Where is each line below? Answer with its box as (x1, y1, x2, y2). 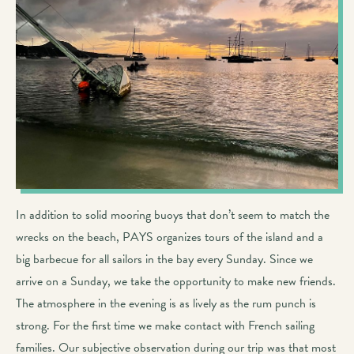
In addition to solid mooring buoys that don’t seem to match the (16, 205, 330, 224)
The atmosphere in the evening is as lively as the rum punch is (16, 293, 316, 313)
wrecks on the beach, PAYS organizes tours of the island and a (16, 227, 323, 247)
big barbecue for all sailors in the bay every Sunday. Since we (16, 249, 313, 269)
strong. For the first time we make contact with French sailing (16, 315, 314, 335)
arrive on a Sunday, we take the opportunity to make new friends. (16, 271, 336, 291)
